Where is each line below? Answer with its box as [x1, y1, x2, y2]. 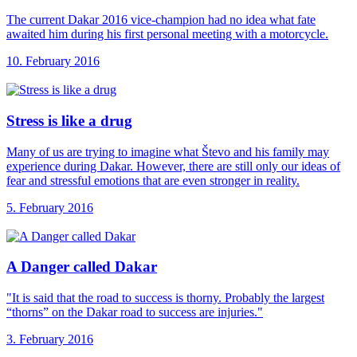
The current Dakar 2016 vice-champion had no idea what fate [6, 13, 316, 27]
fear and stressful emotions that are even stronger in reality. [6, 173, 300, 187]
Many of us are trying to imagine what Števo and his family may [6, 144, 329, 159]
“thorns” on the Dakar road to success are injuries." [6, 305, 263, 320]
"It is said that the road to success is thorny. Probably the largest [6, 291, 324, 305]
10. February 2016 [6, 54, 100, 69]
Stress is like [6, 112, 88, 129]
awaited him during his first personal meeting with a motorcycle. [6, 27, 328, 41]
